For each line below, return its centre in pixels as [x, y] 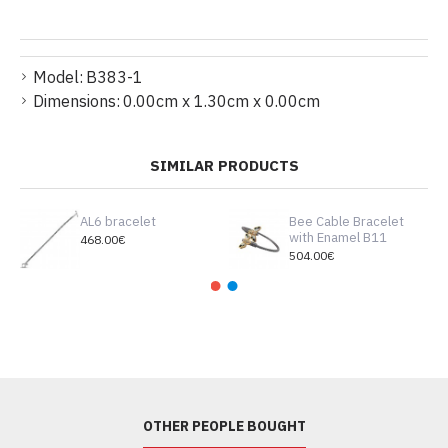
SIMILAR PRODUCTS [224, 165]
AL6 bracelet [117, 221]
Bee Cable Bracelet [346, 221]
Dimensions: [76, 101]
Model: [58, 77]
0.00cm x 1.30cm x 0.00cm [221, 101]
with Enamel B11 [337, 237]
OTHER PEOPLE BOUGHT [224, 426]
